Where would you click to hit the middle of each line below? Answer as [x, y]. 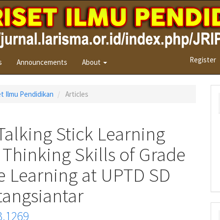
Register [203, 60]
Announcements [42, 62]
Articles [76, 94]
